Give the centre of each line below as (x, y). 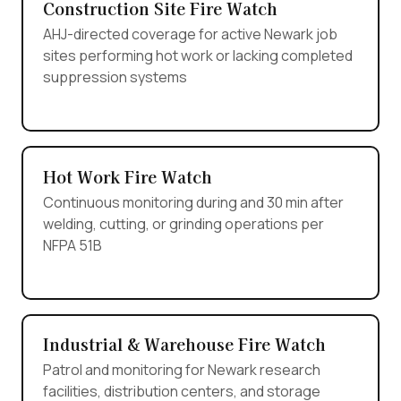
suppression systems (115, 77)
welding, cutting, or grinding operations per (183, 223)
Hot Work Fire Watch (127, 176)
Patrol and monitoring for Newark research (181, 370)
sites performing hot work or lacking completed (197, 56)
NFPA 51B (72, 245)
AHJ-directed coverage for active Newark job (190, 34)
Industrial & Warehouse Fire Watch (184, 344)
